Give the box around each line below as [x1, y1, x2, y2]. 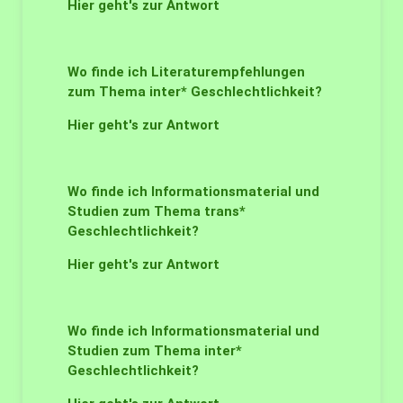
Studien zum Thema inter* [67, 343, 242, 359]
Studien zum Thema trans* [67, 203, 246, 219]
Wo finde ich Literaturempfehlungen [67, 64, 305, 80]
